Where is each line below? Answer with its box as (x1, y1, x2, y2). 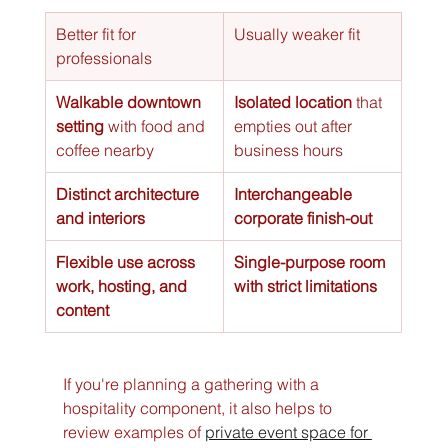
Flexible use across (55, 252, 199, 273)
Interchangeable (233, 184, 356, 205)
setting (55, 116, 104, 137)
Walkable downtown (55, 92, 205, 113)
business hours (233, 140, 343, 161)
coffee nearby (55, 140, 154, 161)
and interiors (55, 208, 145, 229)
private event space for (204, 422, 372, 443)
